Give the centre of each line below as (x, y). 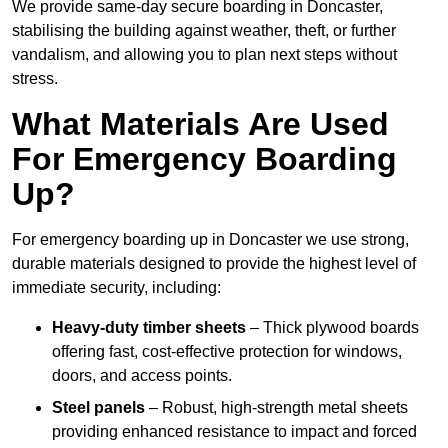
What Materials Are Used (200, 124)
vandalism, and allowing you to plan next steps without (204, 55)
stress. (35, 79)
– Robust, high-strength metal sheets (276, 408)
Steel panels (98, 408)
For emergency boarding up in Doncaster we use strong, (210, 240)
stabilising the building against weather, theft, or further (204, 31)
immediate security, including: (116, 288)
